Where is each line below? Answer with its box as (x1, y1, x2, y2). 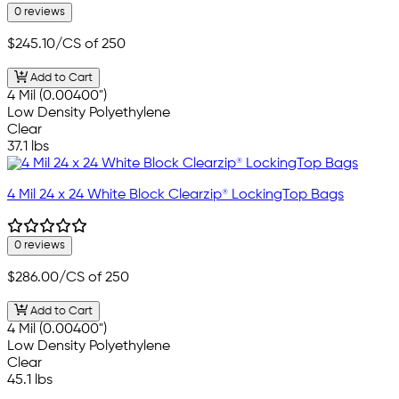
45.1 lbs (7, 372, 53, 387)
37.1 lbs (7, 140, 49, 155)
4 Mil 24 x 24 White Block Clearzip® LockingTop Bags (7, 188, 344, 203)
